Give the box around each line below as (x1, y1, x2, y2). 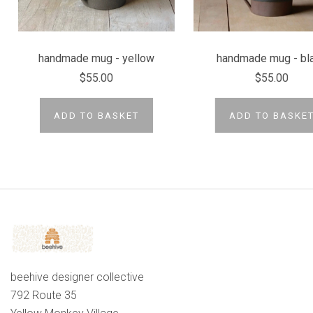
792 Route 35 (10, 288, 77, 302)
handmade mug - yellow (38, 51, 154, 65)
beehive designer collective (10, 270, 144, 284)
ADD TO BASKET (53, 110, 139, 122)
